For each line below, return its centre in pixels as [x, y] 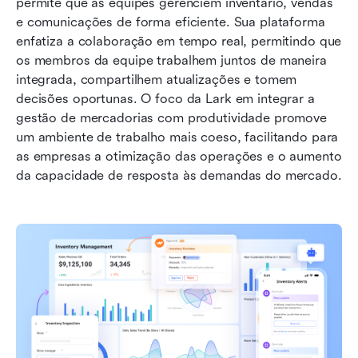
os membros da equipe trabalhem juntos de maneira [171, 60]
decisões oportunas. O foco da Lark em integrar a [165, 98]
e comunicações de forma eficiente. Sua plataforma [171, 22]
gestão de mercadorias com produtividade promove [171, 117]
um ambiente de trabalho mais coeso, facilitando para [177, 137]
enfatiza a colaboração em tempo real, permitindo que [179, 41]
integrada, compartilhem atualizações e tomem [157, 79]
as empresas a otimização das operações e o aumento [179, 156]
